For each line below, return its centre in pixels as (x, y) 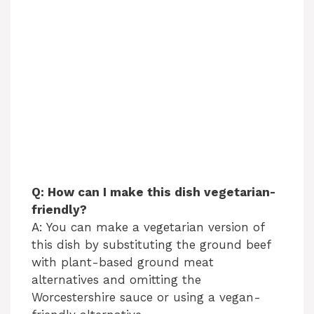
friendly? (59, 210)
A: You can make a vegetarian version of (148, 227)
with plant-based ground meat (123, 262)
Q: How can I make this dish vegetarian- (153, 192)
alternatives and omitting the (116, 280)
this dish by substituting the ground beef (151, 245)
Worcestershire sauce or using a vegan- (146, 298)
